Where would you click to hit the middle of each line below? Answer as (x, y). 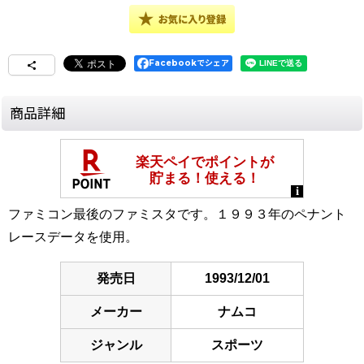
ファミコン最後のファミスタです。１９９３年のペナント (177, 214)
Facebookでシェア (189, 63)
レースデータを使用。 (73, 237)
